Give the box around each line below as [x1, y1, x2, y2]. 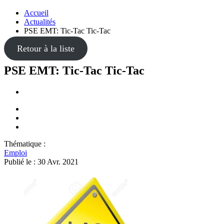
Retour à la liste [16, 43, 74, 53]
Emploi [4, 148, 27, 157]
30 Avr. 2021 [37, 157, 78, 166]
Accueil [24, 8, 48, 17]
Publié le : [4, 157, 37, 166]
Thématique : [4, 139, 45, 148]
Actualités [24, 17, 55, 26]
